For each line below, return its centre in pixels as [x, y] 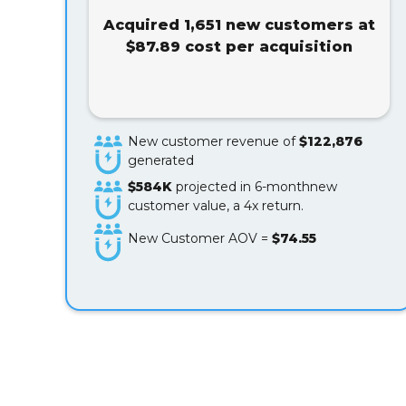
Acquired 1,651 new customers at [239, 25]
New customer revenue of [214, 141]
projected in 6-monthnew [255, 187]
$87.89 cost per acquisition [239, 47]
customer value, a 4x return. [216, 206]
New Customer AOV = [200, 239]
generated [161, 160]
